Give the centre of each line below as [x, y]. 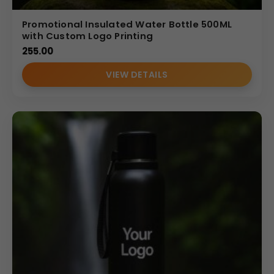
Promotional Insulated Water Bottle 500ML [127, 24]
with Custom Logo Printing [87, 35]
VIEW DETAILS [137, 74]
